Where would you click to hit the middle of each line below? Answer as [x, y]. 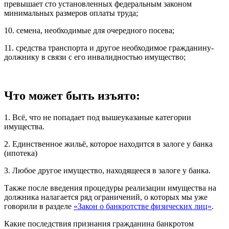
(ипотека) [21, 153]
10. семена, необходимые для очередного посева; [89, 30]
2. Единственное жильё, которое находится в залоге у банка [108, 144]
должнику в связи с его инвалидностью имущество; [95, 57]
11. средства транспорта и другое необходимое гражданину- [109, 48]
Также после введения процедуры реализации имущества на [110, 188]
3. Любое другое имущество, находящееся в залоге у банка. [107, 171]
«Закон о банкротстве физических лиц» [143, 207]
